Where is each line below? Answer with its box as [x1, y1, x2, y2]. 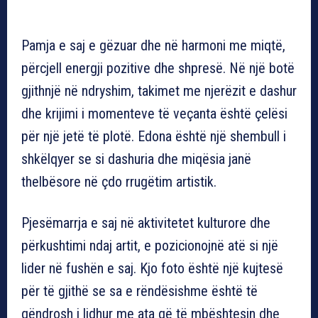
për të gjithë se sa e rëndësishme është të [21, 282, 258, 300]
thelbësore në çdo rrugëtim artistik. [21, 172, 216, 190]
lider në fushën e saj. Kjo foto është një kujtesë [21, 259, 283, 277]
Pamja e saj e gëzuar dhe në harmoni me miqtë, [21, 36, 285, 54]
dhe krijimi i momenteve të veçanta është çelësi [21, 104, 287, 122]
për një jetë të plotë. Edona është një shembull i [21, 127, 286, 145]
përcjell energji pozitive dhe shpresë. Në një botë [21, 59, 295, 77]
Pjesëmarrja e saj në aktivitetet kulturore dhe [21, 214, 270, 231]
